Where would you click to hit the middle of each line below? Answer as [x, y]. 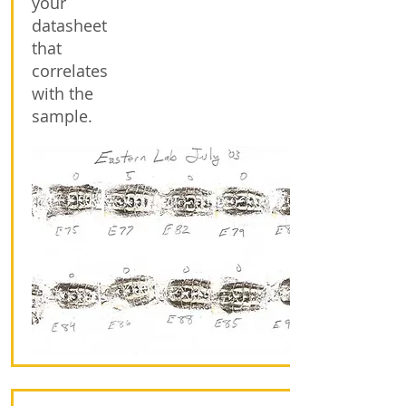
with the [63, 93]
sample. [62, 116]
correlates [70, 71]
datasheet [69, 25]
